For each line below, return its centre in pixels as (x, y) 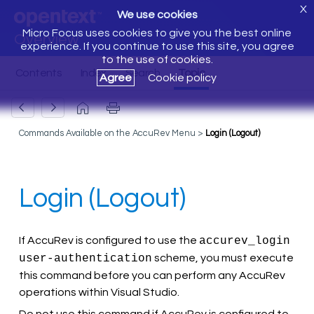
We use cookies (157, 15)
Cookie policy (182, 78)
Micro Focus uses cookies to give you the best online (157, 33)
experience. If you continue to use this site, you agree (157, 46)
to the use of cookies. (157, 60)
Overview (46, 40)
